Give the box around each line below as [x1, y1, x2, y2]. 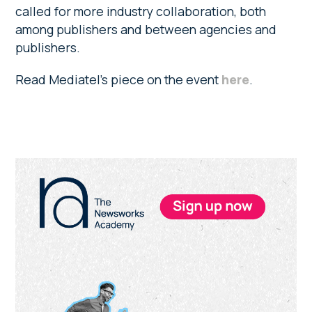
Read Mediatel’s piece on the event [15, 71, 222, 88]
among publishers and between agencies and [15, 21, 277, 38]
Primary [15, 155, 85, 184]
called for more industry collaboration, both [15, 3, 267, 20]
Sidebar [15, 179, 86, 208]
